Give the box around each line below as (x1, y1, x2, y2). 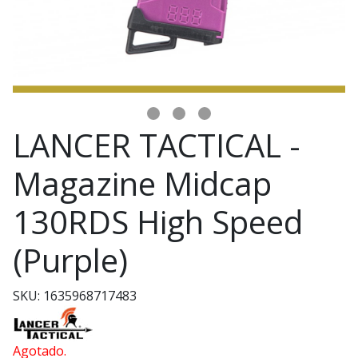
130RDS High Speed (13, 200, 303, 244)
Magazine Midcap (13, 161, 272, 205)
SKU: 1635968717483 (13, 287, 137, 304)
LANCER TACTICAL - (13, 123, 300, 167)
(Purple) (13, 238, 128, 282)
